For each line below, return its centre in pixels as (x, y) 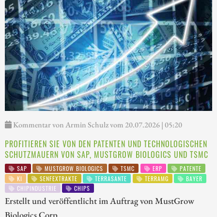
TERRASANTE (110, 178)
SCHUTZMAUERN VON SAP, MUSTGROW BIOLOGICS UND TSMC (107, 155)
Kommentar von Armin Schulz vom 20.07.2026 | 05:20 (97, 125)
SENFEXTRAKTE (58, 178)
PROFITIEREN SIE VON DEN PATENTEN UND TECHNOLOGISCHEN (106, 144)
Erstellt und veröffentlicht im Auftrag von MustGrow (100, 200)
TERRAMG (155, 178)
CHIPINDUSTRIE (36, 188)
